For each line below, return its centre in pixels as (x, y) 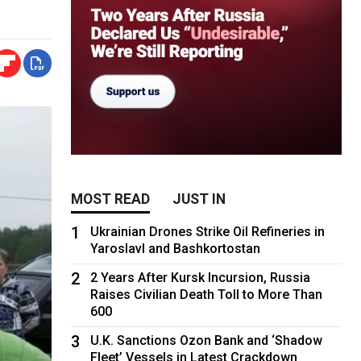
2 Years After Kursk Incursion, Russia (201, 277)
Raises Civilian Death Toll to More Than (207, 294)
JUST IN (199, 199)
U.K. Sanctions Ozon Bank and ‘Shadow (207, 340)
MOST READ (111, 199)
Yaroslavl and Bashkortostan (176, 248)
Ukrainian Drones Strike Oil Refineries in (208, 231)
